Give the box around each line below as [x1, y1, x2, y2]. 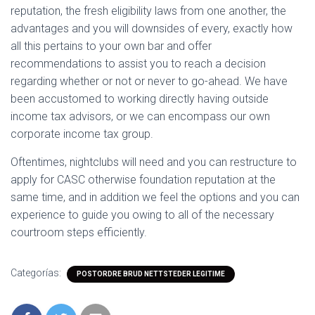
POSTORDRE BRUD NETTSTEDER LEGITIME [77, 270, 225, 278]
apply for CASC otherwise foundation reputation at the [11, 173, 276, 186]
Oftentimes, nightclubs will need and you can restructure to [11, 155, 297, 169]
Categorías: [11, 267, 63, 278]
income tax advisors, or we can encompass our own [11, 110, 270, 123]
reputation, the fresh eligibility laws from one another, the [11, 4, 286, 18]
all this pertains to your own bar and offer [11, 39, 212, 53]
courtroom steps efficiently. [11, 226, 147, 239]
